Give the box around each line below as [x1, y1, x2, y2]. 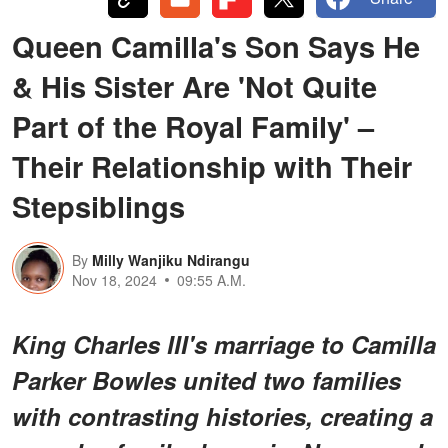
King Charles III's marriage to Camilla [12, 326, 436, 361]
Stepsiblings [12, 184, 185, 227]
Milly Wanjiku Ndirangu [92, 249, 250, 270]
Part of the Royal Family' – [12, 104, 374, 147]
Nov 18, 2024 [72, 269, 157, 290]
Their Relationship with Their [12, 144, 412, 187]
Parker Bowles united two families [12, 362, 401, 397]
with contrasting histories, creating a [12, 398, 433, 433]
